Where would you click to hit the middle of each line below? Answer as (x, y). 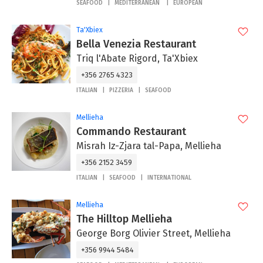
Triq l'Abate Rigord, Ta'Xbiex (137, 59)
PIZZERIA (121, 91)
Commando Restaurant (131, 132)
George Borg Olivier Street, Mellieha (154, 234)
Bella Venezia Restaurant (136, 44)
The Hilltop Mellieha (124, 219)
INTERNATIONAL (169, 178)
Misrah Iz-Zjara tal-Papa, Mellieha (149, 146)
